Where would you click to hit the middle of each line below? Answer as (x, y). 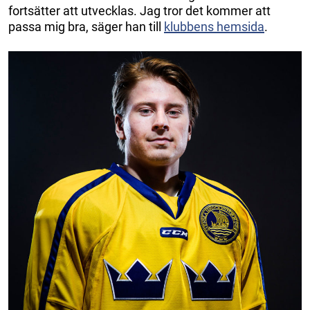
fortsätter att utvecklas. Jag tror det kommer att (139, 10)
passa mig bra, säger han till (86, 26)
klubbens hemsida (214, 26)
